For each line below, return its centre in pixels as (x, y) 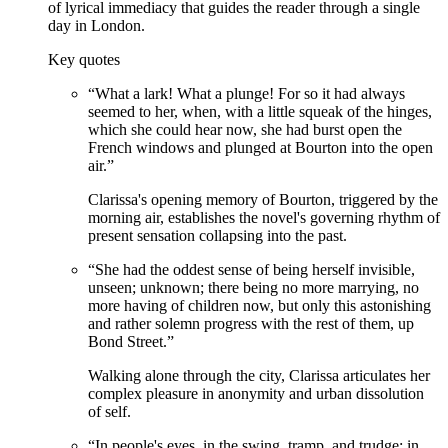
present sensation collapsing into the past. (217, 236)
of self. (109, 412)
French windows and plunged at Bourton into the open (260, 148)
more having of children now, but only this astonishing (259, 306)
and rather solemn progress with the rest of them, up (251, 324)
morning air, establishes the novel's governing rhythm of (264, 218)
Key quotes (84, 60)
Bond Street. (127, 342)
